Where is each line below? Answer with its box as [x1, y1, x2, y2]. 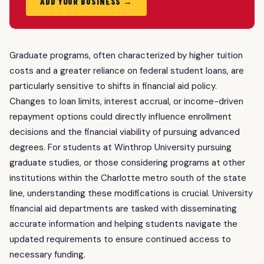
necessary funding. [9, 249, 85, 261]
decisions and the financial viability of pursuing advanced [9, 126, 240, 138]
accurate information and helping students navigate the [9, 218, 237, 230]
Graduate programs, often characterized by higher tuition [9, 49, 243, 62]
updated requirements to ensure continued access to [9, 233, 231, 246]
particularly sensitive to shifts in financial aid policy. [9, 80, 217, 93]
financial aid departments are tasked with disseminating [9, 203, 237, 215]
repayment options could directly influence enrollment [9, 111, 232, 123]
